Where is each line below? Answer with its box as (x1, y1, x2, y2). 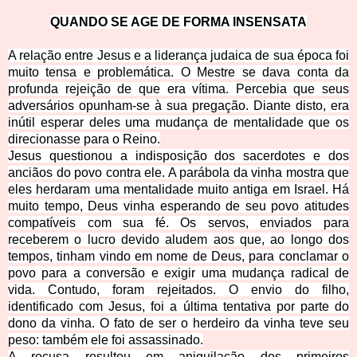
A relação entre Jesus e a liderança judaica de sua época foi (8, 49, 349, 63)
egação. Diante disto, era (203, 99, 349, 113)
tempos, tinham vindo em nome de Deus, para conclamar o (8, 249, 349, 264)
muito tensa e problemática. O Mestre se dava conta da (8, 65, 349, 80)
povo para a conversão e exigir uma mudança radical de (8, 266, 349, 280)
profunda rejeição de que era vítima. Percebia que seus (8, 82, 349, 96)
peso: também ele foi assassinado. (8, 333, 203, 347)
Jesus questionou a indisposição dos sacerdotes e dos (8, 149, 349, 163)
